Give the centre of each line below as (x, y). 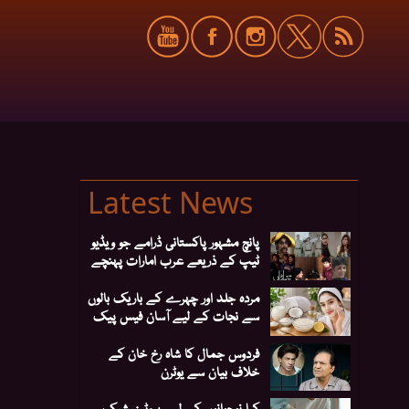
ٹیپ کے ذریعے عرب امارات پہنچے (175, 260)
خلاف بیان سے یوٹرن (210, 370)
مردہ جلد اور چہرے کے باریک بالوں (173, 296)
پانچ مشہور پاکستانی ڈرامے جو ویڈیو (175, 241)
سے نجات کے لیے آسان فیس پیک (176, 315)
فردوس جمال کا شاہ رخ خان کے (184, 352)
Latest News (170, 203)
